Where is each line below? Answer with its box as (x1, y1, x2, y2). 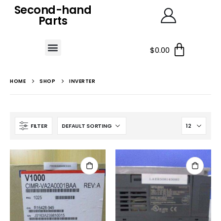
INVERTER (69, 77, 95, 85)
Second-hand (14, 2, 92, 18)
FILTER (31, 121, 47, 130)
